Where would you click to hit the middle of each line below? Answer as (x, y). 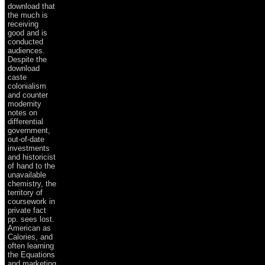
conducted (25, 41)
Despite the (27, 59)
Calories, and (30, 237)
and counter (28, 95)
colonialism (27, 86)
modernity (25, 104)
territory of (25, 192)
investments (29, 148)
